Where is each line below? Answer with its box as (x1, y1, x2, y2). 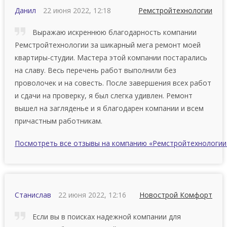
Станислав (14, 190, 51, 200)
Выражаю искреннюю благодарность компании (30, 27, 197, 37)
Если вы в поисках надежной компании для (30, 211, 181, 221)
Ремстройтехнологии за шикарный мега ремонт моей (14, 40, 201, 50)
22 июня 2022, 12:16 (58, 190, 126, 200)
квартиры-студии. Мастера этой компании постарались (14, 52, 207, 62)
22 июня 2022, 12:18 (43, 5, 111, 15)
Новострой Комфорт (139, 190, 213, 200)
